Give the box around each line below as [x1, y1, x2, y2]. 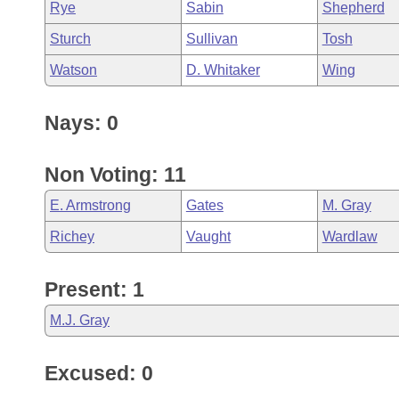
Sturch [50, 31, 91, 46]
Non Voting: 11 [45, 163, 186, 186]
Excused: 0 [45, 362, 153, 385]
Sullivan [185, 31, 238, 46]
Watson [50, 62, 97, 77]
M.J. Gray [50, 313, 110, 328]
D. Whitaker [185, 62, 260, 77]
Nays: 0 [45, 111, 118, 134]
